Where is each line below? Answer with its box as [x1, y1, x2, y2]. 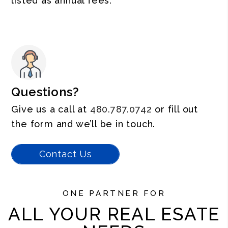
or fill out [152, 104, 198, 115]
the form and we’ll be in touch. [11, 119, 156, 129]
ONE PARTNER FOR [62, 189, 166, 198]
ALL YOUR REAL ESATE [8, 204, 220, 224]
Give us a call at [11, 104, 90, 115]
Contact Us [39, 149, 92, 159]
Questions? [11, 84, 79, 99]
